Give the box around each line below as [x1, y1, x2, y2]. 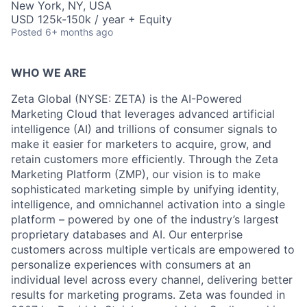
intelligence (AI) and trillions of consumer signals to [11, 122, 278, 136]
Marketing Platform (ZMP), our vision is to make [11, 167, 260, 182]
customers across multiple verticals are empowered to [11, 243, 295, 257]
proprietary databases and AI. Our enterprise [11, 228, 243, 242]
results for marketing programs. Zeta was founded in [11, 288, 285, 302]
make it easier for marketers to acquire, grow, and [11, 137, 271, 151]
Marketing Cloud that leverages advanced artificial [11, 107, 275, 121]
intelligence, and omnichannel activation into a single [11, 197, 285, 212]
